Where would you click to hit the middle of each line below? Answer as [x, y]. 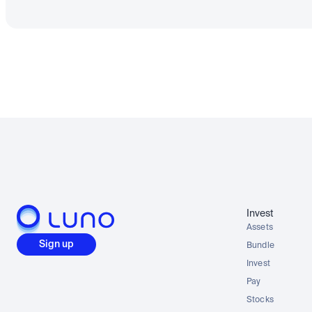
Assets [260, 228]
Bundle [260, 246]
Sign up [56, 244]
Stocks [260, 300]
